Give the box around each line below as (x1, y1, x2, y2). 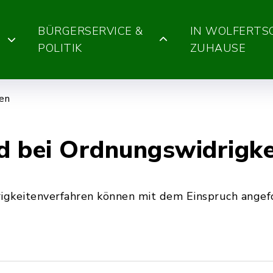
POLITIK (38, 41, 82, 55)
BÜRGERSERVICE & (38, 24, 143, 38)
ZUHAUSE (190, 41, 246, 55)
